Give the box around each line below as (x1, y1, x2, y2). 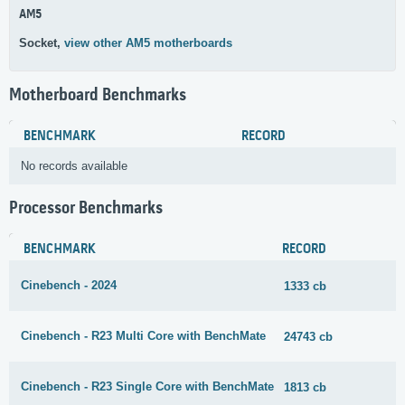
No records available (21, 159, 127, 174)
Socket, (19, 35, 64, 50)
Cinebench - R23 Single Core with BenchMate (21, 380, 274, 394)
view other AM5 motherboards (64, 35, 232, 50)
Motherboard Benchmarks (9, 85, 186, 106)
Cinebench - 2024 (21, 278, 117, 293)
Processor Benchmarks (9, 199, 163, 220)
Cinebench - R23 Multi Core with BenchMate (21, 329, 266, 344)
